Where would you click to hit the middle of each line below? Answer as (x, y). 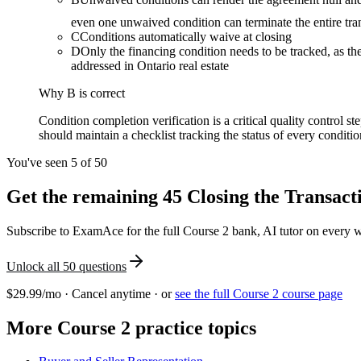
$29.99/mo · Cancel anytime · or (89, 293)
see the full (204, 293)
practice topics (193, 328)
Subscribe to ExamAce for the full (95, 230)
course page (311, 293)
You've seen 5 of (50, 162)
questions (101, 266)
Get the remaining (85, 196)
